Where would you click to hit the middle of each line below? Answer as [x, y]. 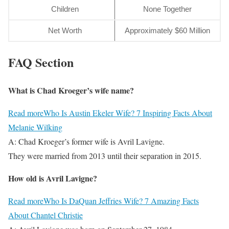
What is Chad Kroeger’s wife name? [71, 90]
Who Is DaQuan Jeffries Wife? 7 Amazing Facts [121, 201]
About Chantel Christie [45, 215]
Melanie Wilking [35, 127]
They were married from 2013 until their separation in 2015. [105, 156]
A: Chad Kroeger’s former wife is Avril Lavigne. [86, 142]
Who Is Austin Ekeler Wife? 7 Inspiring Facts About [128, 113]
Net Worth [65, 30]
